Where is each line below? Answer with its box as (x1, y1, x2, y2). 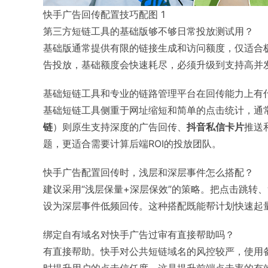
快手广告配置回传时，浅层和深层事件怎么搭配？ (43, 166, 254, 179)
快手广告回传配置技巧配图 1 (43, 8, 165, 21)
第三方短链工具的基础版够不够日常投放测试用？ (43, 25, 254, 38)
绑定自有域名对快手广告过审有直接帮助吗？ (43, 229, 234, 241)
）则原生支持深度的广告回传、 (53, 121, 187, 133)
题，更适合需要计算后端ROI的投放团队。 (43, 138, 221, 150)
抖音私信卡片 (187, 121, 244, 133)
